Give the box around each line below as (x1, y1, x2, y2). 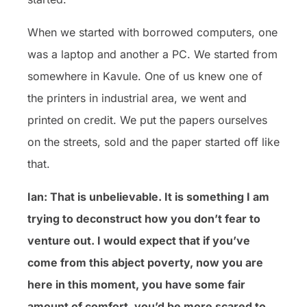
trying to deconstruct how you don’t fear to (27, 211, 260, 225)
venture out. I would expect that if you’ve (27, 233, 250, 247)
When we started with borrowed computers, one (27, 25, 278, 39)
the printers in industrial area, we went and (27, 90, 247, 105)
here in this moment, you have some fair (27, 277, 245, 291)
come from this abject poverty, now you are (27, 255, 263, 269)
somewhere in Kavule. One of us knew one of (27, 69, 262, 83)
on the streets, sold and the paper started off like (27, 134, 280, 149)
